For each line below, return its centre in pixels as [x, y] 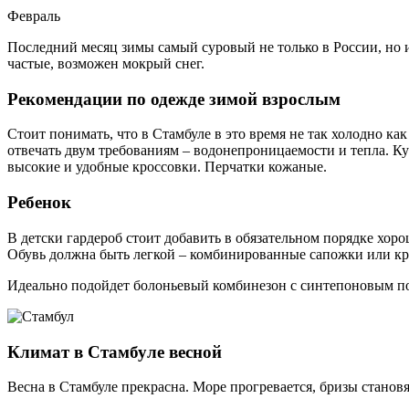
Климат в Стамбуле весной [115, 351]
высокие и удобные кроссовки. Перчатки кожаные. [167, 167]
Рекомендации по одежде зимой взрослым [174, 99]
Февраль [34, 16]
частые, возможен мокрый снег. [106, 63]
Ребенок [39, 203]
